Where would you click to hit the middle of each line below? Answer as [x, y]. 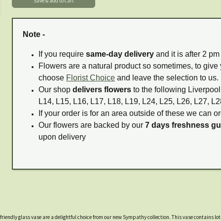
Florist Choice [91, 78]
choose [52, 78]
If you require [62, 54]
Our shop [55, 90]
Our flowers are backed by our [92, 125]
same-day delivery [120, 54]
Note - [35, 35]
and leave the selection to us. [167, 78]
